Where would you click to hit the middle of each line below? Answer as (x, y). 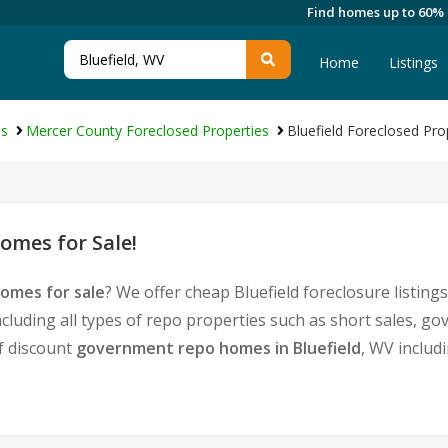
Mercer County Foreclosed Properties (147, 130)
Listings (413, 62)
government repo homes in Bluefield (218, 348)
